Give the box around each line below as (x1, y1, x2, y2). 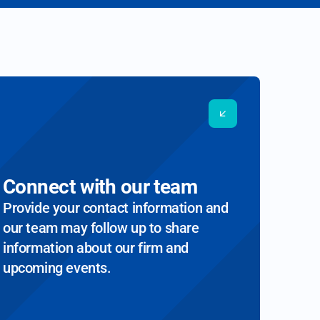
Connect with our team (3, 175, 198, 199)
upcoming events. (3, 259, 111, 277)
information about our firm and (3, 239, 189, 257)
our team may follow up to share (3, 219, 199, 237)
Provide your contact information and (3, 199, 229, 217)
